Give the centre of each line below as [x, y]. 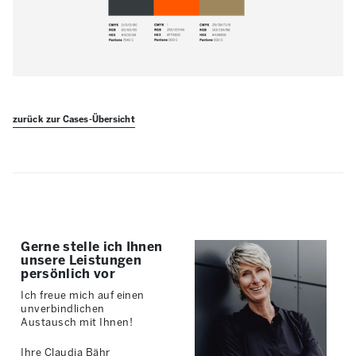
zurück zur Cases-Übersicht [74, 119]
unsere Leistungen [81, 260]
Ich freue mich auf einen [83, 295]
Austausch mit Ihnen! [77, 322]
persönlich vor [68, 273]
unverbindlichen [63, 308]
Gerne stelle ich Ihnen [92, 246]
